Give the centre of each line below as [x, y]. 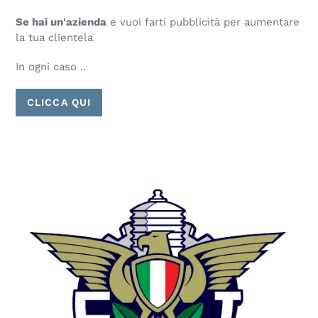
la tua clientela [54, 37]
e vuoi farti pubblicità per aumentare [203, 22]
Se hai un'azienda [61, 22]
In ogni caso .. [51, 67]
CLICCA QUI [59, 102]
